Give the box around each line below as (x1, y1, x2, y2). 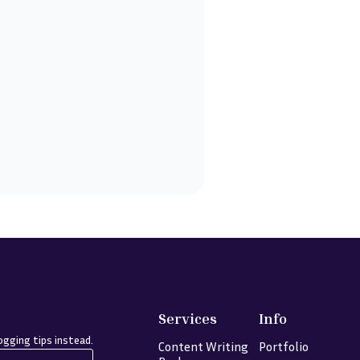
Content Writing (157, 337, 248, 354)
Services (157, 309, 217, 327)
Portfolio (259, 337, 309, 354)
